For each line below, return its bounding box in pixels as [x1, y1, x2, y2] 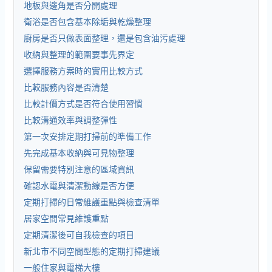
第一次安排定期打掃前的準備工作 [24, 131, 152, 141]
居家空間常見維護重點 [24, 213, 109, 223]
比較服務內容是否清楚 [24, 82, 109, 92]
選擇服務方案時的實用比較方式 [24, 66, 143, 76]
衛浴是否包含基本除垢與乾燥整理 [24, 16, 152, 27]
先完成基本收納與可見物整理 [24, 148, 135, 158]
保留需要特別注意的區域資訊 [24, 164, 135, 174]
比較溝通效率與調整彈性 [24, 115, 118, 125]
